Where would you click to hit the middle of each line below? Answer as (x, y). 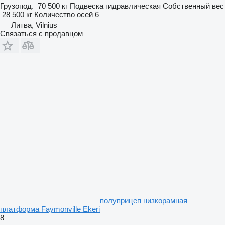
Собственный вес (193, 6)
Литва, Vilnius (34, 25)
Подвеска (87, 6)
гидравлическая (133, 6)
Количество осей (64, 14)
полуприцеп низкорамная (144, 200)
